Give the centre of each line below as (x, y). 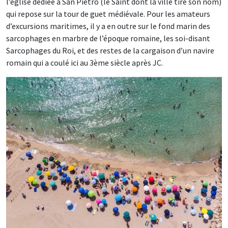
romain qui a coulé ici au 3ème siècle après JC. (84, 63)
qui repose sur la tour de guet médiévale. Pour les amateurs (108, 14)
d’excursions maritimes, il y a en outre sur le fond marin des (108, 26)
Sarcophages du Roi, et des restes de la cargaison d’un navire (110, 51)
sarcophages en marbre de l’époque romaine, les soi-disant (108, 38)
